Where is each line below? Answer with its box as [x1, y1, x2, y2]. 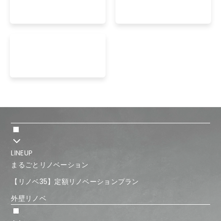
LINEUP [11, 147, 33, 158]
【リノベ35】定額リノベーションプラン [11, 176, 139, 186]
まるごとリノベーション [11, 159, 89, 170]
